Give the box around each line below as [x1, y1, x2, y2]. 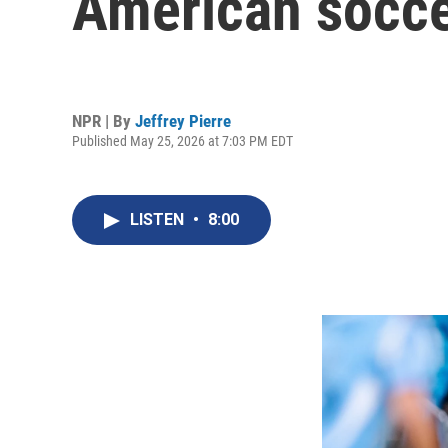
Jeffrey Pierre [135, 110, 231, 131]
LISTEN [130, 210, 188, 229]
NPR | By [72, 110, 135, 131]
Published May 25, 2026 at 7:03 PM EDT [72, 132, 293, 149]
